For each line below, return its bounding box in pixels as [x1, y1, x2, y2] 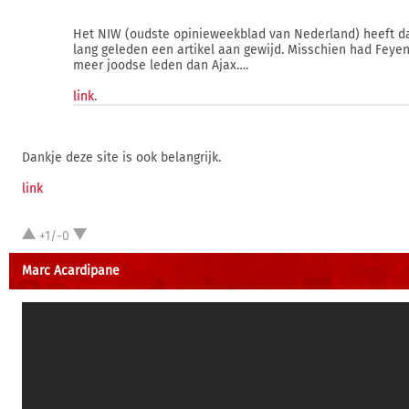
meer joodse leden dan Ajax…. [73, 58, 248, 73]
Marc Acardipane [22, 263, 120, 278]
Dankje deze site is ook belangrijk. [22, 150, 221, 165]
